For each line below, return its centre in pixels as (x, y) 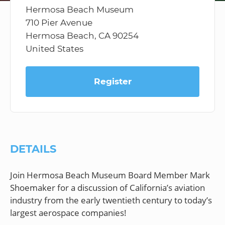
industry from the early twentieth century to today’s (111, 200)
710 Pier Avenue (59, 23)
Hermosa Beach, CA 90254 (82, 36)
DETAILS (33, 149)
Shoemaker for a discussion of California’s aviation (107, 187)
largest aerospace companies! (68, 212)
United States (54, 49)
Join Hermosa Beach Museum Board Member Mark (110, 175)
